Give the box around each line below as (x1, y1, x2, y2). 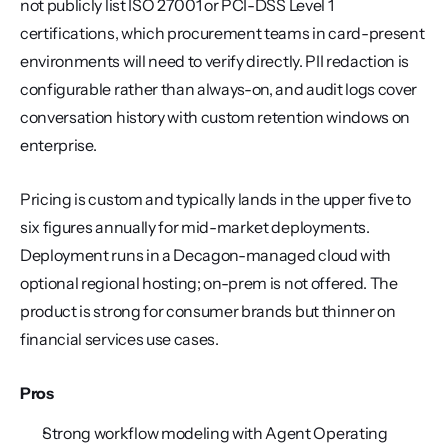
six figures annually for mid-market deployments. (20, 217, 370, 237)
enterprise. (20, 135, 97, 155)
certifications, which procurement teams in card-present (20, 23, 425, 43)
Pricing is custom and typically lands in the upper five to (20, 189, 411, 209)
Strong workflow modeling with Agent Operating (42, 423, 388, 443)
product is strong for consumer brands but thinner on (20, 301, 396, 321)
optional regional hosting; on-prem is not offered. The (20, 273, 398, 293)
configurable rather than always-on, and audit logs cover (20, 79, 418, 99)
